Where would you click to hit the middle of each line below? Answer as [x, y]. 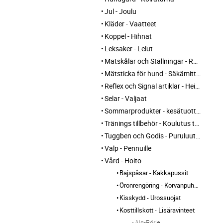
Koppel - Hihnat [128, 36]
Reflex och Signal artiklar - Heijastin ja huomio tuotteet [150, 86]
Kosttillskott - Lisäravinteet [157, 210]
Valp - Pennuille [128, 148]
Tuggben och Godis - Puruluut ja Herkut [150, 135]
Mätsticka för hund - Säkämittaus [150, 73]
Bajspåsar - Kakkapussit [154, 172]
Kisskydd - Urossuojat [150, 197]
